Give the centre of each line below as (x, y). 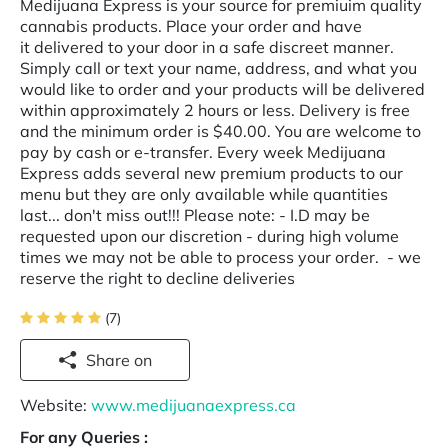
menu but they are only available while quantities (204, 194)
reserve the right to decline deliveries (171, 278)
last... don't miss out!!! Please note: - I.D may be (195, 215)
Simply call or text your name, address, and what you (218, 68)
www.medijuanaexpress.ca (193, 405)
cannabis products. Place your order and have (191, 26)
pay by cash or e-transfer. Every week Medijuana (203, 152)
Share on (143, 360)
